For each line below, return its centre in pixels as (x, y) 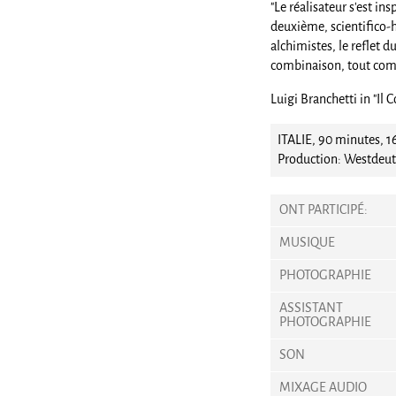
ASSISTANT (311, 308)
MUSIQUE (307, 243)
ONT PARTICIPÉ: (324, 210)
